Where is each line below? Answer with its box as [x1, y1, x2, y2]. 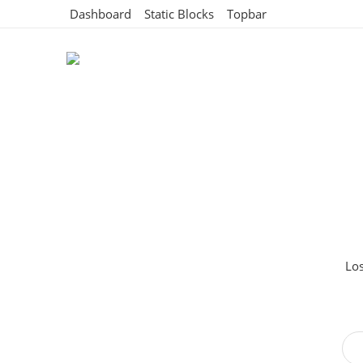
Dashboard [66, 6, 138, 22]
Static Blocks [138, 6, 220, 22]
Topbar [220, 6, 267, 22]
